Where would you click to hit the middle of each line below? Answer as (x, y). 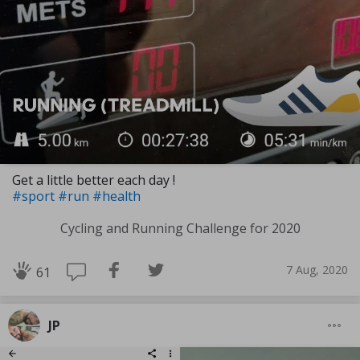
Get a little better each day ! (94, 180)
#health (117, 196)
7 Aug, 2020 (317, 270)
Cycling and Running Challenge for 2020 (180, 228)
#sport (35, 196)
